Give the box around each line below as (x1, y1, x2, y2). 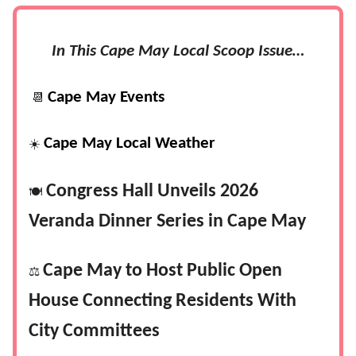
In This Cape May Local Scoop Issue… (52, 43, 304, 60)
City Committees (29, 322, 160, 342)
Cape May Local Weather (44, 135, 215, 153)
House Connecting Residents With (29, 292, 296, 311)
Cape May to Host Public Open (43, 261, 282, 281)
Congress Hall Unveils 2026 (42, 182, 258, 202)
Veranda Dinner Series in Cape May (29, 212, 306, 232)
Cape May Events (48, 89, 164, 106)
